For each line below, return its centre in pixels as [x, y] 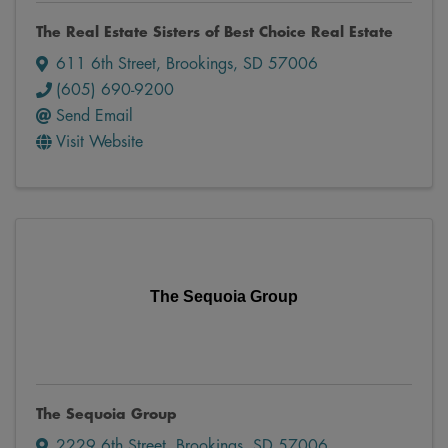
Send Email [94, 116]
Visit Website [99, 142]
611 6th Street [106, 64]
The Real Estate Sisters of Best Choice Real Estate [214, 32]
